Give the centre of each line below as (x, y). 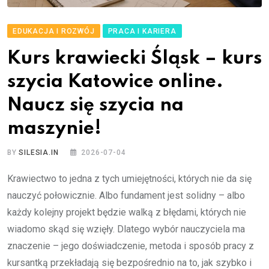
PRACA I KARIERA (142, 31)
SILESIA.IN (39, 152)
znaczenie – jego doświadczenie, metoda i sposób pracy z (131, 246)
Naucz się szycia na (95, 105)
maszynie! (54, 128)
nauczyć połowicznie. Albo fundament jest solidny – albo (126, 195)
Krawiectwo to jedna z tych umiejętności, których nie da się (129, 178)
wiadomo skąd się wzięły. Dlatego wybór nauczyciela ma (126, 229)
